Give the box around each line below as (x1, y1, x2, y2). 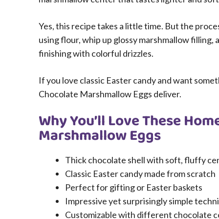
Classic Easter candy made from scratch (65, 168, 216, 179)
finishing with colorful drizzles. (39, 48, 153, 59)
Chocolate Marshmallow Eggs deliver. (39, 88, 181, 100)
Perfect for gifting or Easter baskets (65, 182, 202, 193)
